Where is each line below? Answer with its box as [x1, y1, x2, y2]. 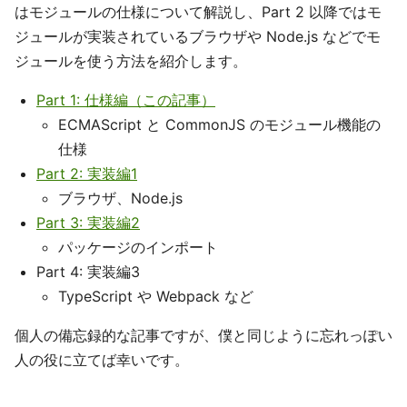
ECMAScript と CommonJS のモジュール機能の [58, 115, 381, 134]
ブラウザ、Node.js [58, 189, 183, 207]
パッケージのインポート [58, 238, 218, 256]
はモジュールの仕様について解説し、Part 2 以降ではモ [15, 3, 382, 21]
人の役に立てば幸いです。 [15, 351, 189, 369]
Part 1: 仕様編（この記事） [36, 91, 215, 109]
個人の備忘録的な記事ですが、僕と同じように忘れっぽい [15, 326, 392, 344]
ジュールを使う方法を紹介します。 [15, 52, 247, 70]
